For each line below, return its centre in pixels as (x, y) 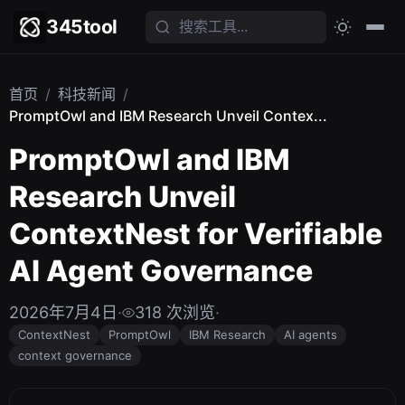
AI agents (311, 334)
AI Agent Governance (161, 271)
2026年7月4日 (63, 312)
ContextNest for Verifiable (196, 234)
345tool (82, 27)
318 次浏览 (175, 312)
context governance (75, 355)
